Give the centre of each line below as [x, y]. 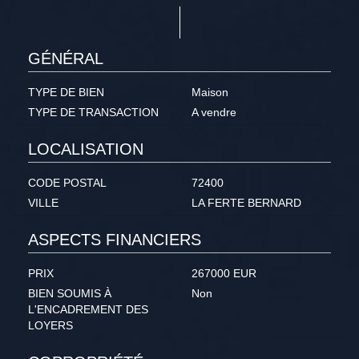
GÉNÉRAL [66, 59]
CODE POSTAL [67, 183]
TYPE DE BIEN [66, 93]
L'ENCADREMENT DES [88, 310]
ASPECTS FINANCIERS [115, 240]
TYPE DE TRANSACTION [93, 113]
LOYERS [50, 326]
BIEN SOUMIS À [70, 294]
